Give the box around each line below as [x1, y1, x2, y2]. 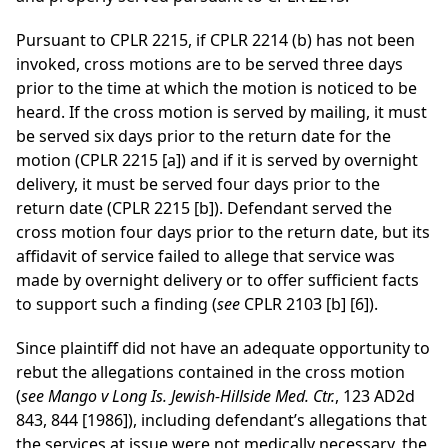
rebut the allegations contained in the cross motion [16, 361, 405, 384]
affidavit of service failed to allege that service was [16, 245, 395, 268]
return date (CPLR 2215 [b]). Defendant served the [16, 197, 392, 220]
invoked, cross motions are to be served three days [16, 53, 403, 76]
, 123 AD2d [335, 385, 415, 408]
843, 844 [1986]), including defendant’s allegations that [16, 409, 427, 432]
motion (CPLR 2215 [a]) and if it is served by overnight [16, 149, 418, 172]
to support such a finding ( [16, 293, 217, 316]
